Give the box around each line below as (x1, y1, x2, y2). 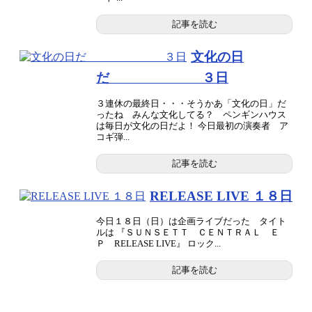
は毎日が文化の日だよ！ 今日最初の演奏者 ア (96, 120, 288, 131)
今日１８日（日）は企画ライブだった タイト (96, 216, 286, 227)
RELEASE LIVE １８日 (150, 188, 292, 203)
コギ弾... (96, 131, 130, 142)
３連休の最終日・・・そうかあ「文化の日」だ (96, 97, 286, 109)
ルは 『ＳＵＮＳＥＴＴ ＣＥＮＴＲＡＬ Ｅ (96, 227, 279, 238)
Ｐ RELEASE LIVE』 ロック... (96, 238, 221, 249)
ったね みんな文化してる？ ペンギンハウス (96, 109, 286, 120)
